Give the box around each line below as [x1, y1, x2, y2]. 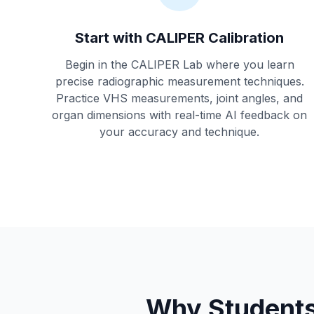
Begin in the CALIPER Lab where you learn [64, 57, 294, 71]
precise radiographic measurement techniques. [55, 74, 304, 88]
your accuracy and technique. [100, 125, 259, 139]
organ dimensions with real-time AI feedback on [52, 108, 307, 122]
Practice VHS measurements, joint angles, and [56, 91, 303, 105]
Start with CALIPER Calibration [75, 29, 284, 46]
